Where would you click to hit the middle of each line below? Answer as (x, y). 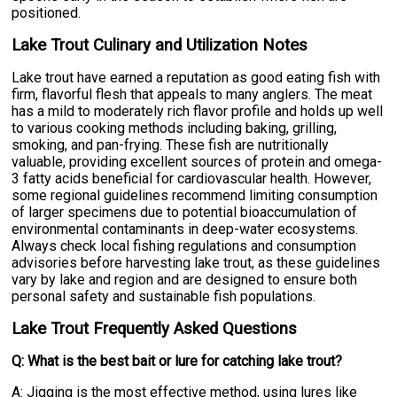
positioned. (47, 13)
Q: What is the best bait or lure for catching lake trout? (177, 362)
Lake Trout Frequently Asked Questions (155, 329)
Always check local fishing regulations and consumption (184, 246)
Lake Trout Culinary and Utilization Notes (160, 46)
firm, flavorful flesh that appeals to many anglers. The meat (192, 95)
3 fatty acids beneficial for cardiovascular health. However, (192, 179)
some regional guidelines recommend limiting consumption (195, 196)
